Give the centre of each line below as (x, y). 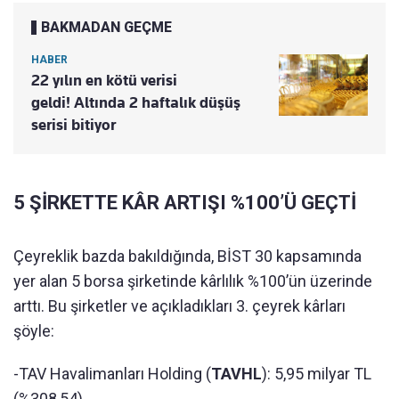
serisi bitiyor (73, 124)
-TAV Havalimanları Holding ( (112, 373)
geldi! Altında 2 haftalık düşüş (136, 102)
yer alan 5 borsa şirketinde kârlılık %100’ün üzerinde (193, 281)
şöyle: (34, 330)
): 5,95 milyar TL (317, 373)
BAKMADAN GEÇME (106, 27)
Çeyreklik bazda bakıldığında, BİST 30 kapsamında (187, 256)
